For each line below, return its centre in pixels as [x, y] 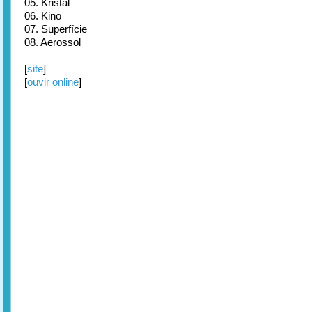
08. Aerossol [53, 42]
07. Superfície [56, 29]
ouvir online [53, 82]
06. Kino [43, 16]
